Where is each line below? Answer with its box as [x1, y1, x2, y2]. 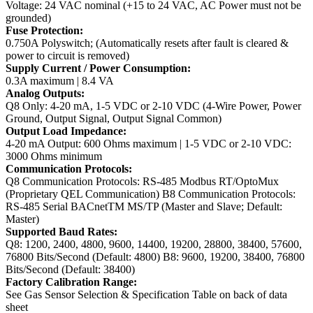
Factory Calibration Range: [6, 276, 137, 289]
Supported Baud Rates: [6, 226, 117, 238]
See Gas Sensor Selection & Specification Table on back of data [6, 289, 287, 301]
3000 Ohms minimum [6, 150, 102, 163]
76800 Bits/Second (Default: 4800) [6, 251, 163, 263]
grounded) [6, 12, 51, 24]
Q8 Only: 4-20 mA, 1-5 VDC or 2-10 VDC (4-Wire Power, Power [6, 100, 301, 112]
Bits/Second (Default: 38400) [6, 263, 135, 276]
